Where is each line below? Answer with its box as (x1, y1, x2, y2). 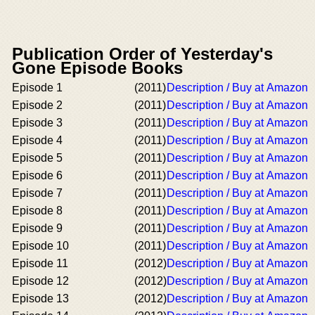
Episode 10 (12, 239, 69, 252)
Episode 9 (12, 221, 63, 234)
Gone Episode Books (12, 58, 183, 77)
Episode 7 (12, 186, 63, 199)
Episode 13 (12, 292, 69, 304)
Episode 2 (12, 98, 63, 111)
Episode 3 (12, 116, 63, 129)
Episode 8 (12, 204, 63, 217)
